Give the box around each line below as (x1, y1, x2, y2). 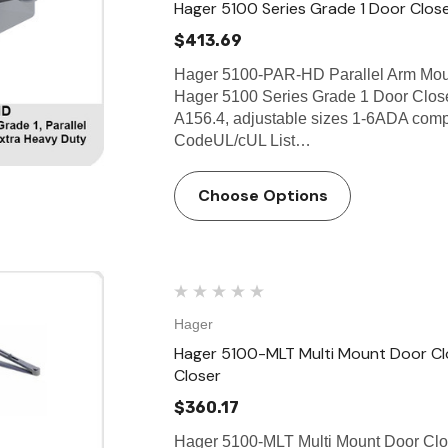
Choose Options (197, 185, 328, 206)
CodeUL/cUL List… (174, 132, 311, 149)
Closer (174, 365, 221, 386)
